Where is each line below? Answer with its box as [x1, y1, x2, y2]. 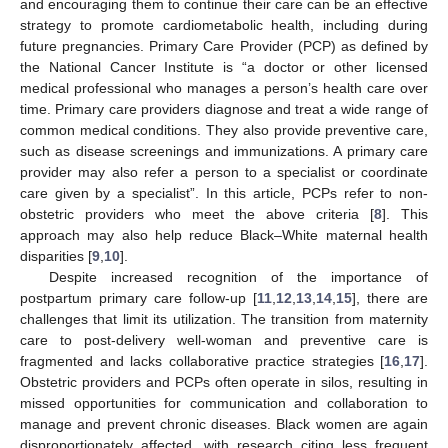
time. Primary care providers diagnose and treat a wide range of [20, 100, 428, 117]
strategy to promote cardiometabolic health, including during [20, 16, 428, 33]
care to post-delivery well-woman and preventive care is [20, 331, 428, 348]
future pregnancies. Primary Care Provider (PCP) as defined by [20, 37, 428, 54]
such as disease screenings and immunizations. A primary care [20, 142, 428, 159]
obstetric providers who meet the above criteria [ [20, 205, 374, 222]
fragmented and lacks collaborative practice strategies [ [20, 352, 384, 369]
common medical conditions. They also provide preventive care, [20, 121, 428, 138]
